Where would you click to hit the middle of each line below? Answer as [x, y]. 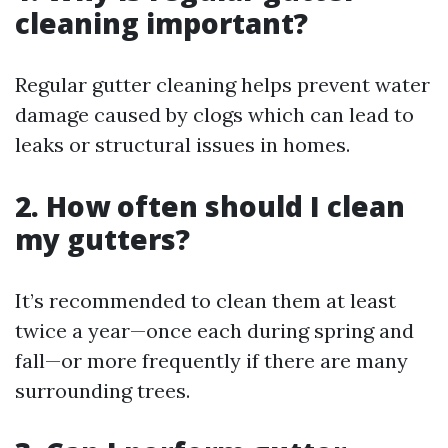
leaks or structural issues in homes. [182, 144]
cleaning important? [161, 23]
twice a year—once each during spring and [214, 330]
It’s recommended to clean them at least [205, 300]
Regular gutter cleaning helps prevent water [222, 84]
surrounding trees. [102, 390]
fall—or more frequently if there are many [211, 360]
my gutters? [102, 239]
